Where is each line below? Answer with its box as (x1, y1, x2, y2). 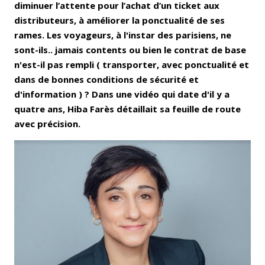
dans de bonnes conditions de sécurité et (14, 73, 199, 85)
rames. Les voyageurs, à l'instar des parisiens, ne (14, 28, 231, 41)
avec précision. (14, 117, 80, 130)
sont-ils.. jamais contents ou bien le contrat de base (14, 43, 246, 56)
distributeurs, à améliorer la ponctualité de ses (14, 14, 225, 26)
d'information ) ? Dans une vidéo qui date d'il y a (14, 88, 230, 100)
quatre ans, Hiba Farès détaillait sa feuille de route (14, 102, 241, 115)
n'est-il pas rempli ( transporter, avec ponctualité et (14, 58, 249, 70)
